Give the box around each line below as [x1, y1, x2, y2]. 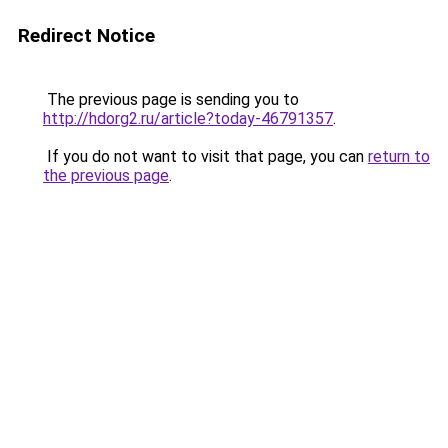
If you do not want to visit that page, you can [43, 147, 368, 166]
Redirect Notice [18, 24, 155, 47]
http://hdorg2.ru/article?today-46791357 [43, 109, 333, 128]
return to [368, 147, 430, 166]
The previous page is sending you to [43, 90, 299, 109]
